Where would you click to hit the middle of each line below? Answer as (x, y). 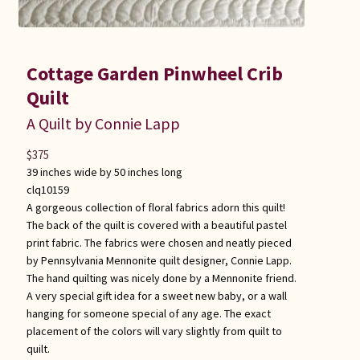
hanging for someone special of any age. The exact (148, 313)
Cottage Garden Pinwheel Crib (154, 73)
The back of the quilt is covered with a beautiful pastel (156, 225)
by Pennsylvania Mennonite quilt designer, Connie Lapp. (159, 260)
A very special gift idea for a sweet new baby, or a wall (156, 295)
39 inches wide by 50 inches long (104, 172)
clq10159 (47, 189)
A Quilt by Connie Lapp (103, 123)
